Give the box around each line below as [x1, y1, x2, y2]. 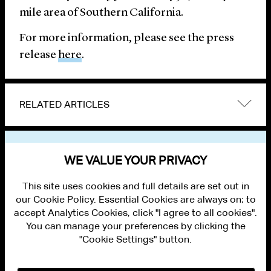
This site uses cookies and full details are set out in [22, 180, 249, 192]
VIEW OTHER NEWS [19, 145, 117, 157]
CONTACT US [5, 252, 47, 261]
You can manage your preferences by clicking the [25, 220, 246, 232]
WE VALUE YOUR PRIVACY [64, 152, 207, 168]
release [19, 50, 58, 62]
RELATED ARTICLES [19, 99, 109, 111]
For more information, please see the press [19, 33, 234, 45]
